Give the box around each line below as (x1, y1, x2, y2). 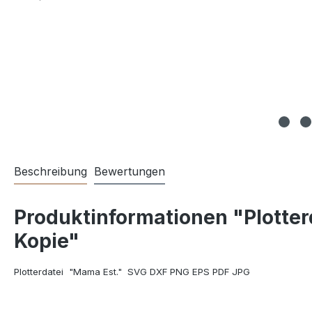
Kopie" (14, 229, 79, 253)
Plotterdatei (14, 266, 63, 277)
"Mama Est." (69, 266, 122, 277)
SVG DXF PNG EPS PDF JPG (127, 266, 250, 277)
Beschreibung (14, 164, 87, 178)
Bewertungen (94, 164, 165, 178)
